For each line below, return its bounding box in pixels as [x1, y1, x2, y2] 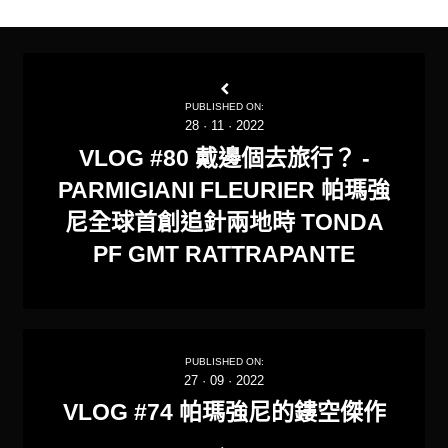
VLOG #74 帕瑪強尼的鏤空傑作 [62, 399, 386, 426]
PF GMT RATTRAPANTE [93, 240, 355, 267]
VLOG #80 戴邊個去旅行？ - [78, 144, 370, 171]
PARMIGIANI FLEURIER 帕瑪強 [58, 176, 390, 203]
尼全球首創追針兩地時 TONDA [64, 208, 384, 235]
